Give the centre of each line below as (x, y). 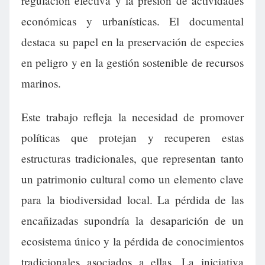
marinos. (41, 83)
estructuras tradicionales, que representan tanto (132, 159)
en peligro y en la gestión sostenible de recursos (132, 63)
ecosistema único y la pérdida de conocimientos (132, 241)
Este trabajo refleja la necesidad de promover (132, 117)
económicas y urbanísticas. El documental (132, 21)
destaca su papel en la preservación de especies (132, 42)
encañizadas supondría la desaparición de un (132, 221)
